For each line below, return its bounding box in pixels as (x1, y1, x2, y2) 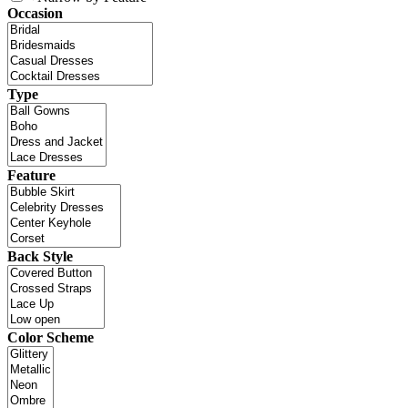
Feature (7, 168, 56, 184)
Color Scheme (7, 330, 94, 346)
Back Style (7, 249, 73, 265)
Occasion (7, 5, 63, 22)
